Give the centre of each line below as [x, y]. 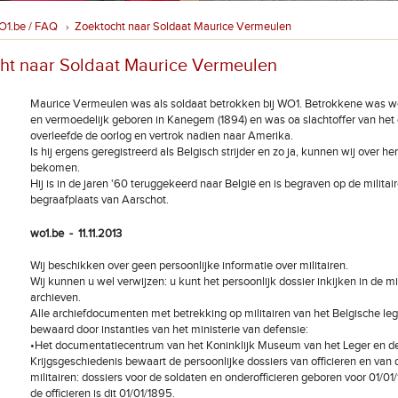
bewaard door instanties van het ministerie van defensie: [169, 330]
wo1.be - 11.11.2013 [76, 234]
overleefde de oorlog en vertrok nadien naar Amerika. [162, 136]
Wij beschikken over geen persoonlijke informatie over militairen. [189, 266]
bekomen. [55, 168]
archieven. [57, 298]
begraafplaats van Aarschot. [99, 200]
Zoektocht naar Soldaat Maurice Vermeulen [183, 27]
